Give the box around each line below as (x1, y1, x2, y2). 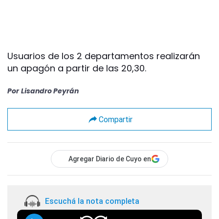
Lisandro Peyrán (21, 86, 79, 96)
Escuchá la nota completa (45, 196, 139, 206)
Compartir (98, 114, 132, 124)
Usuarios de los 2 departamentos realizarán (7, 50, 200, 63)
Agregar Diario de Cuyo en (68, 155, 151, 163)
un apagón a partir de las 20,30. (7, 62, 146, 75)
